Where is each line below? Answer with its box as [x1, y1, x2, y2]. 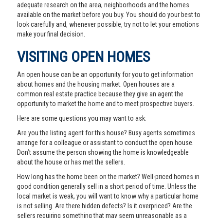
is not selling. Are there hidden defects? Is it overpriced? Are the [17, 202, 192, 210]
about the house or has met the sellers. [17, 158, 125, 166]
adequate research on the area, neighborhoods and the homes [17, 1, 189, 9]
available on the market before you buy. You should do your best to [17, 11, 200, 18]
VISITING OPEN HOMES [17, 48, 150, 65]
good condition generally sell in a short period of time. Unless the [17, 182, 197, 190]
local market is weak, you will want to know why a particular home [17, 192, 199, 200]
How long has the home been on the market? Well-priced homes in [17, 173, 200, 181]
